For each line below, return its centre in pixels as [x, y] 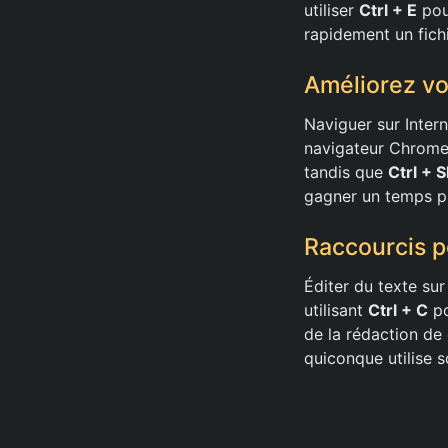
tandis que [346, 171]
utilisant [336, 309]
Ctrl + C [398, 309]
